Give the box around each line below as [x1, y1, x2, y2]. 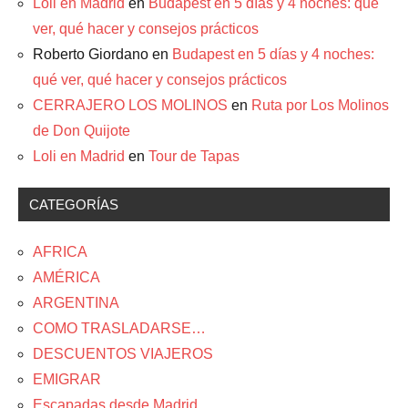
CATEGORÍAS [29, 197, 118, 213]
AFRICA [33, 244, 87, 260]
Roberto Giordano [33, 46, 148, 63]
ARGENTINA [33, 295, 119, 311]
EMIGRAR [33, 372, 101, 388]
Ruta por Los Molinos [251, 97, 389, 114]
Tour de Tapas [148, 148, 240, 165]
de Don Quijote [33, 123, 130, 139]
